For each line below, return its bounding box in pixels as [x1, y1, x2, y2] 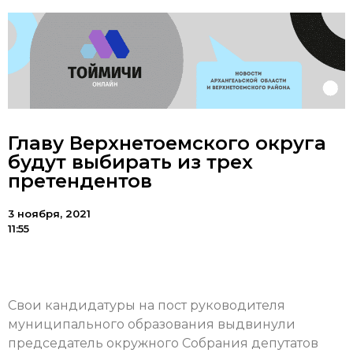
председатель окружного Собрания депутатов [8, 336, 318, 351]
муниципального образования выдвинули [8, 317, 295, 333]
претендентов [8, 169, 152, 193]
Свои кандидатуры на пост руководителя [8, 298, 285, 314]
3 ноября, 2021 [8, 207, 91, 221]
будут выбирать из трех [8, 150, 253, 174]
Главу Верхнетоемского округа [8, 132, 326, 155]
